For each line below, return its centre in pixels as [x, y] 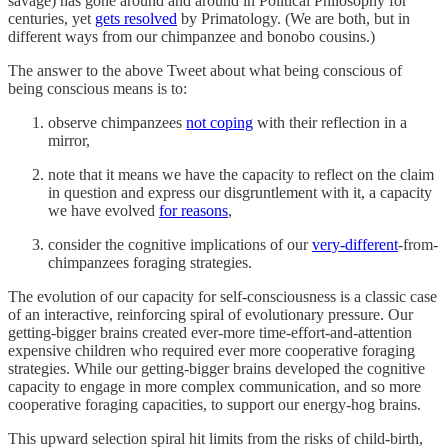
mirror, [69, 140]
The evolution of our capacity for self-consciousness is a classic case [222, 296]
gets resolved [136, 18]
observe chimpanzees [117, 122]
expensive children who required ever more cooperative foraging [211, 350]
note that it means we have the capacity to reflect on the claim [241, 174]
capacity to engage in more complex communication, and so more [214, 386]
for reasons [193, 210]
